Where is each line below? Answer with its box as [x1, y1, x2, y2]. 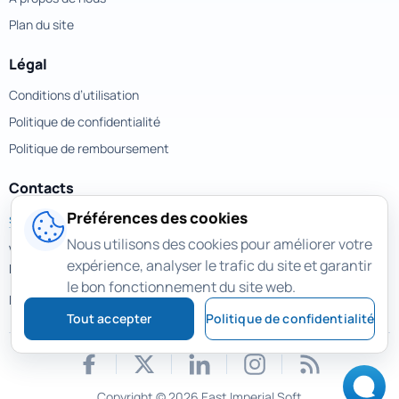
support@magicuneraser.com [9, 209, 178, 227]
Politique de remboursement [9, 139, 169, 157]
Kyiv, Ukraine [9, 259, 79, 277]
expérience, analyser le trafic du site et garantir [67, 256, 372, 275]
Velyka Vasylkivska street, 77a [9, 240, 175, 258]
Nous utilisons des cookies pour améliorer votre [67, 234, 372, 254]
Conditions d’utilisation [9, 85, 139, 103]
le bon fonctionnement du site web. [67, 277, 296, 297]
